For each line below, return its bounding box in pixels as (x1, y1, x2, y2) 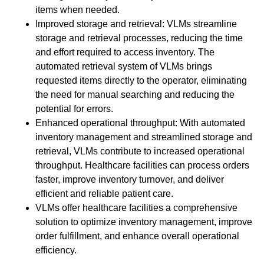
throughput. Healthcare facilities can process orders (35, 160, 249, 171)
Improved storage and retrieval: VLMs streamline (35, 19, 237, 29)
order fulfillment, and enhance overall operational (35, 231, 239, 242)
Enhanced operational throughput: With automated (35, 118, 245, 128)
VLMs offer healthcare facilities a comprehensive (35, 203, 237, 213)
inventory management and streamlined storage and (35, 132, 252, 143)
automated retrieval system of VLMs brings (35, 61, 212, 72)
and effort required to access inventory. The (35, 47, 214, 58)
